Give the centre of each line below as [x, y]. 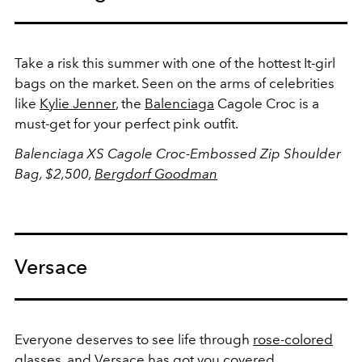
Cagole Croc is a [267, 104]
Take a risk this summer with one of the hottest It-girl [175, 63]
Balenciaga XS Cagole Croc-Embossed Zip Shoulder [178, 154]
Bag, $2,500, [55, 174]
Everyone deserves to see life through [134, 340]
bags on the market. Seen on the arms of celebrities [175, 84]
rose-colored [293, 340]
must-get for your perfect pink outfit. [126, 124]
